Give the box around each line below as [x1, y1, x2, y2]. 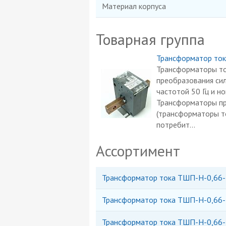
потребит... [156, 120, 195, 130]
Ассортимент [95, 141, 180, 161]
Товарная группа [95, 29, 205, 49]
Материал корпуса [101, 1, 166, 12]
